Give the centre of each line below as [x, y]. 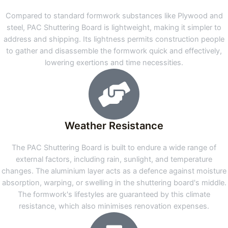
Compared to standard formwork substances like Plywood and [114, 16]
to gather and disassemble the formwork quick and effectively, [114, 51]
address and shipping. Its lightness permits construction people [114, 39]
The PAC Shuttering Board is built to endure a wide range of [114, 148]
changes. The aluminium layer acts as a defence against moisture [114, 171]
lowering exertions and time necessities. [114, 63]
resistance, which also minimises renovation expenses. [114, 206]
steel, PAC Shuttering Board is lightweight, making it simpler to [114, 28]
